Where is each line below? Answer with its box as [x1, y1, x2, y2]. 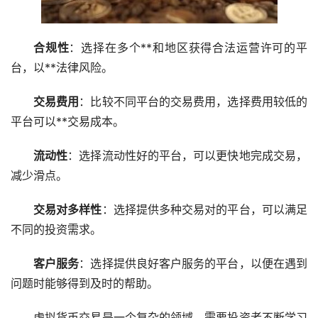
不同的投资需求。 [11, 221, 102, 236]
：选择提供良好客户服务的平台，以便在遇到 [79, 256, 308, 270]
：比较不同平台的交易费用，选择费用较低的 [79, 94, 308, 109]
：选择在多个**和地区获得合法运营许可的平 [69, 40, 308, 55]
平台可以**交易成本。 [11, 114, 124, 128]
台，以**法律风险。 [11, 60, 113, 75]
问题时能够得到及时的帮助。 [11, 275, 158, 290]
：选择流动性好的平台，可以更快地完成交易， [67, 148, 308, 163]
